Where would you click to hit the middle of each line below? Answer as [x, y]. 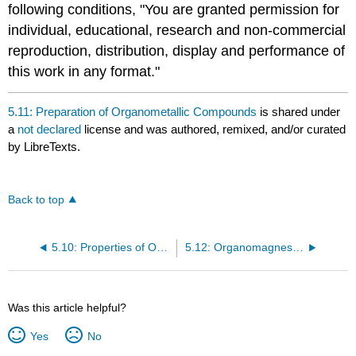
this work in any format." [84, 72]
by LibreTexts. [44, 147]
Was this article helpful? [68, 308]
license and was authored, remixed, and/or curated [215, 130]
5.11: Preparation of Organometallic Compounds [133, 112]
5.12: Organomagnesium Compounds [298, 248]
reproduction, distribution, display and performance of [177, 51]
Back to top [37, 200]
